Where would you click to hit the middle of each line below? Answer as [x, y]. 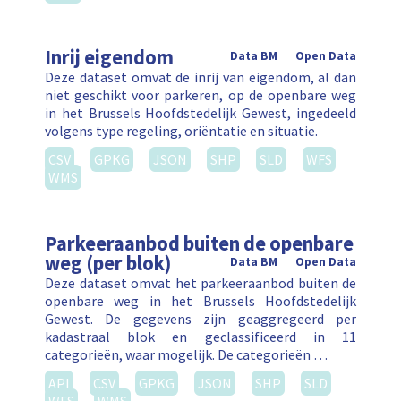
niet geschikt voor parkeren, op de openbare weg [200, 95]
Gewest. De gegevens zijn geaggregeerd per [200, 319]
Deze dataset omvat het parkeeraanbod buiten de [200, 283]
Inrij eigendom [109, 58]
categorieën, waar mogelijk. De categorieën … [186, 355]
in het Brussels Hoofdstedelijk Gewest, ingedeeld [200, 113]
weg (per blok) [108, 264]
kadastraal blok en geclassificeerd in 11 [200, 337]
